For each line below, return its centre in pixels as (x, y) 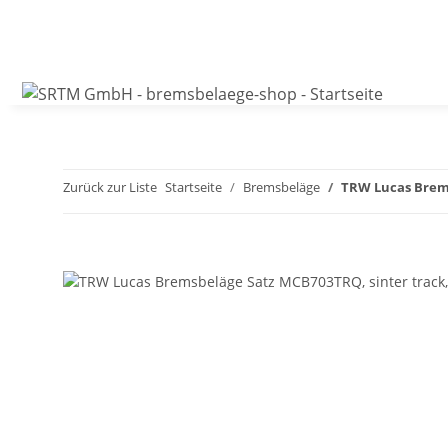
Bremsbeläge (281, 187)
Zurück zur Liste (110, 187)
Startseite (193, 187)
